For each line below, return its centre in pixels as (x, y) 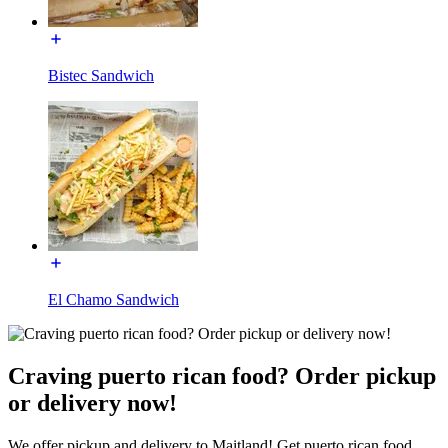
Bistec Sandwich (101, 75)
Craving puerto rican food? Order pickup (222, 375)
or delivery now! (92, 402)
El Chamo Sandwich (113, 299)
